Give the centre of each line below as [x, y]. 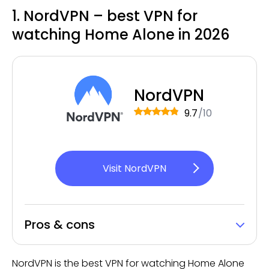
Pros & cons [60, 225]
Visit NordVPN [134, 168]
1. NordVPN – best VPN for [105, 16]
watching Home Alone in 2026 [121, 35]
